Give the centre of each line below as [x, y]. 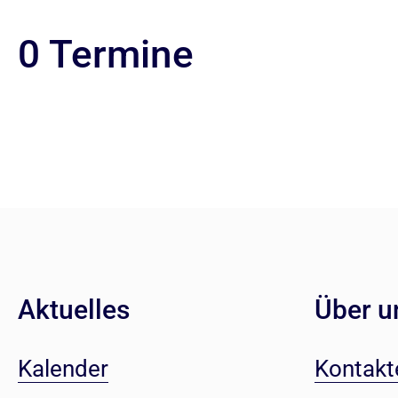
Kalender [63, 369]
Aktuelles [74, 310]
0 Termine [106, 54]
